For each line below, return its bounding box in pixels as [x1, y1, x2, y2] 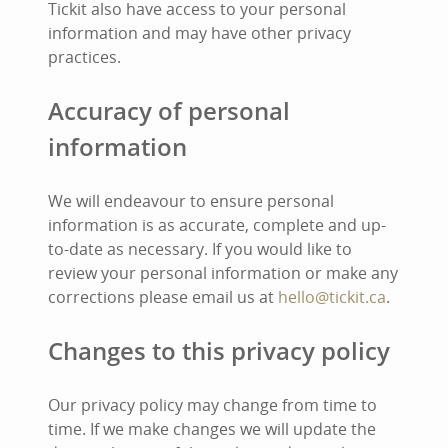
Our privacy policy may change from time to [48, 394, 377, 416]
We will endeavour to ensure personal [48, 190, 334, 212]
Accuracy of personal [48, 94, 290, 127]
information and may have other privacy [48, 22, 351, 44]
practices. [48, 46, 121, 68]
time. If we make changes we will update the [48, 418, 376, 440]
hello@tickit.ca [278, 286, 386, 308]
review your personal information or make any [48, 262, 398, 284]
